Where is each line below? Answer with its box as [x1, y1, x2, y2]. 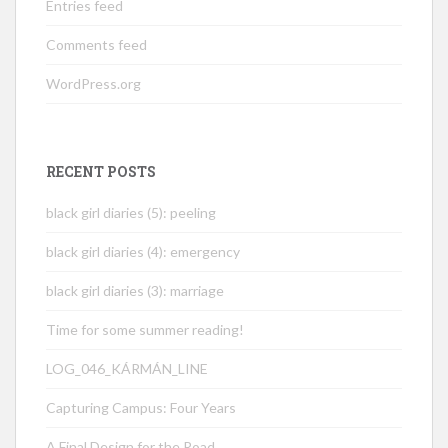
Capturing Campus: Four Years [46, 399, 236, 417]
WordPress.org [46, 75, 141, 93]
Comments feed [46, 36, 147, 54]
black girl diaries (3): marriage [46, 282, 224, 300]
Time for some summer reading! [46, 321, 244, 339]
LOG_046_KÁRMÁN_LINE [46, 360, 208, 378]
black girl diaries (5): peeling [46, 204, 216, 222]
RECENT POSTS [46, 162, 156, 182]
